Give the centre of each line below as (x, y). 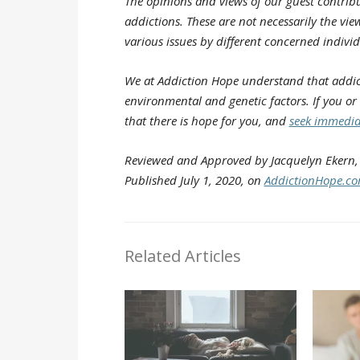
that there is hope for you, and (207, 120)
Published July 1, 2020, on (194, 180)
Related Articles (182, 256)
